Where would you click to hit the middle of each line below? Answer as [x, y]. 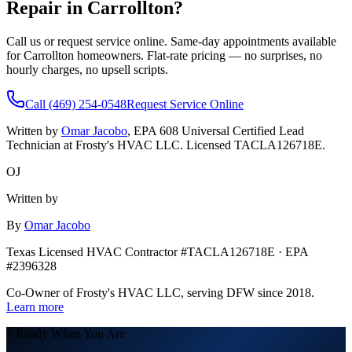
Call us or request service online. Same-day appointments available [171, 41]
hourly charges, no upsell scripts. [87, 69]
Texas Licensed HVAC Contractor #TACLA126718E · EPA [157, 251]
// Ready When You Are [66, 333]
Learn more [35, 306]
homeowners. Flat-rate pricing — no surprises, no [200, 55]
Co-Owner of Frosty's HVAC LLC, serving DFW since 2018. [160, 292]
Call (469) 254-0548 [76, 104]
